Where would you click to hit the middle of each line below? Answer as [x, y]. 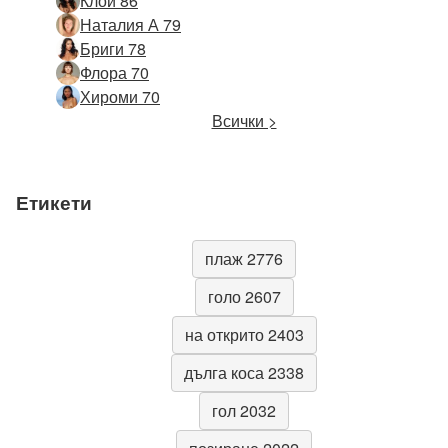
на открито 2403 [244, 334]
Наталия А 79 [130, 24]
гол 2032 [244, 410]
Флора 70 [114, 72]
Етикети [54, 201]
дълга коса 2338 [244, 372]
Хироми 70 [120, 96]
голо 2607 [244, 296]
